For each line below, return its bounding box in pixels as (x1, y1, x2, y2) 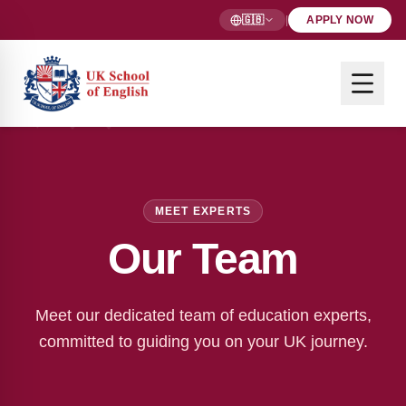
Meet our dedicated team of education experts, (34, 306, 372, 324)
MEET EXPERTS (154, 205, 252, 217)
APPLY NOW (306, 14, 373, 26)
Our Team (107, 235, 299, 283)
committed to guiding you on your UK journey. (38, 333, 368, 351)
